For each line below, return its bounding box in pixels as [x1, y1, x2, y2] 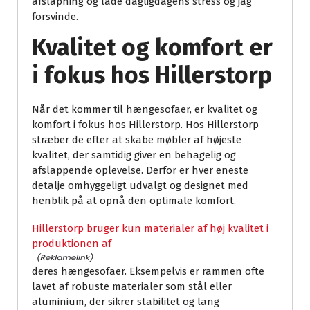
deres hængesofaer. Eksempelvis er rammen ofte [32, 265, 264, 278]
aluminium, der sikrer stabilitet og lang [32, 295, 219, 309]
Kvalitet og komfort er [32, 33, 273, 62]
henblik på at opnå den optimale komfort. [32, 194, 236, 208]
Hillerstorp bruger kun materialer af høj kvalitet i [32, 222, 268, 235]
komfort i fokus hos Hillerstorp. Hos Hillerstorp [32, 118, 259, 131]
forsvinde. [32, 10, 78, 24]
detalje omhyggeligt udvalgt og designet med [32, 179, 248, 192]
